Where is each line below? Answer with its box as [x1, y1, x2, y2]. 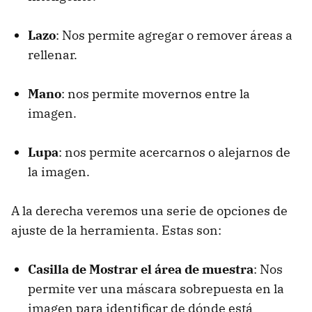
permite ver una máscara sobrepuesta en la [28, 281, 284, 297]
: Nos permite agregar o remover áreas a [56, 27, 292, 44]
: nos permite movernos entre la [61, 86, 250, 102]
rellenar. [28, 47, 77, 63]
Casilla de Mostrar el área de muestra [28, 261, 253, 278]
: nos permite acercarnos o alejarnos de [58, 144, 290, 161]
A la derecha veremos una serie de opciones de [11, 203, 288, 219]
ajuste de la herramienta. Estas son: [11, 222, 221, 239]
